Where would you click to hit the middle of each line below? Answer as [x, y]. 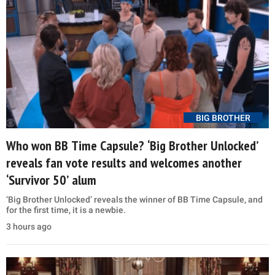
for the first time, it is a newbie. [66, 210]
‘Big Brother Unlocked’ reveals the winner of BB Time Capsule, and [134, 199]
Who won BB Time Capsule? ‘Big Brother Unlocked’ [132, 145]
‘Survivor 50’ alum [51, 180]
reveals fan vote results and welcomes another [124, 162]
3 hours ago [29, 226]
